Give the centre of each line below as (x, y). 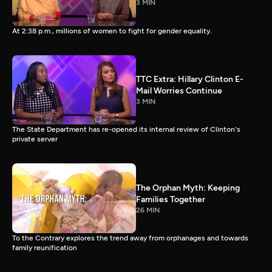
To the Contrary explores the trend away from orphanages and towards (130, 238)
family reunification (45, 248)
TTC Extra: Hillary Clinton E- (190, 79)
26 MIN (148, 210)
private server (35, 139)
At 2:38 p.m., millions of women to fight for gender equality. (112, 31)
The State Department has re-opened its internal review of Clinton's (126, 130)
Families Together (171, 199)
